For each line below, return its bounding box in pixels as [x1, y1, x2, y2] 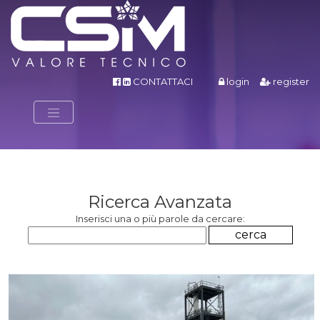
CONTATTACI [133, 76, 193, 87]
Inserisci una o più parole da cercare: [75, 212, 245, 224]
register [271, 76, 309, 87]
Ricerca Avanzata [88, 191, 232, 212]
